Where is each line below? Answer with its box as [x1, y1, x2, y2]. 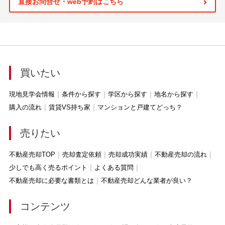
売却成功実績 [108, 151, 148, 159]
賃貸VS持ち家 [48, 103, 90, 111]
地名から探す [154, 90, 193, 98]
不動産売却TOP [9, 151, 55, 159]
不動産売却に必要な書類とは [9, 177, 94, 185]
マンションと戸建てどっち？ [97, 103, 182, 111]
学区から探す [107, 90, 147, 98]
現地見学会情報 [9, 90, 55, 98]
